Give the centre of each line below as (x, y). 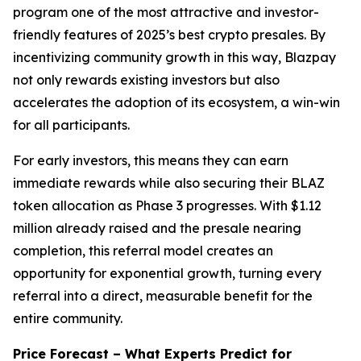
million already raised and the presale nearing (157, 228)
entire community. (68, 318)
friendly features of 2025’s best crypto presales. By (169, 35)
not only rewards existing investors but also (146, 80)
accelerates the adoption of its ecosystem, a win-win (176, 102)
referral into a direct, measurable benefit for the (163, 296)
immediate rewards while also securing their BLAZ (169, 183)
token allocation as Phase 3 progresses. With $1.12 (167, 205)
